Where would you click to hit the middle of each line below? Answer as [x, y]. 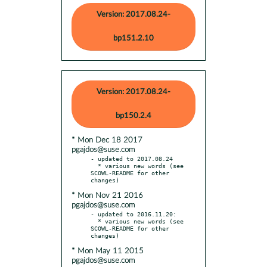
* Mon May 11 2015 [108, 251]
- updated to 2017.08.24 [132, 158]
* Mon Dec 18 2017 [107, 140]
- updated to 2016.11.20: [133, 214]
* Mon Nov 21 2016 [107, 195]
